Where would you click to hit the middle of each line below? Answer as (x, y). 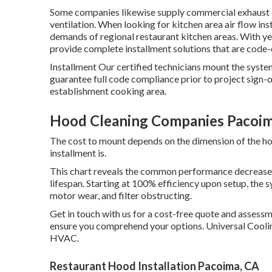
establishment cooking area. (108, 91)
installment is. (78, 153)
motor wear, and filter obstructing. (121, 195)
